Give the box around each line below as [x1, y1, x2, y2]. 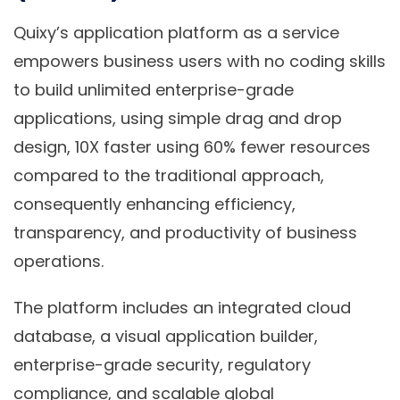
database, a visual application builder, [13, 325, 318, 348]
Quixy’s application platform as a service [13, 21, 339, 45]
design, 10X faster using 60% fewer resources [13, 136, 371, 159]
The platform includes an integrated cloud [13, 296, 351, 320]
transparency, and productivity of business [13, 221, 357, 245]
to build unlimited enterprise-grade [13, 79, 294, 102]
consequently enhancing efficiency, [13, 193, 296, 216]
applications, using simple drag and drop [13, 107, 342, 130]
